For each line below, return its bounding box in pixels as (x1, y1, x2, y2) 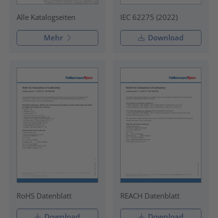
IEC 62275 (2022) (120, 12, 178, 22)
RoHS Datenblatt (16, 191, 72, 201)
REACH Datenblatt (120, 191, 180, 201)
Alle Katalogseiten (16, 12, 75, 22)
